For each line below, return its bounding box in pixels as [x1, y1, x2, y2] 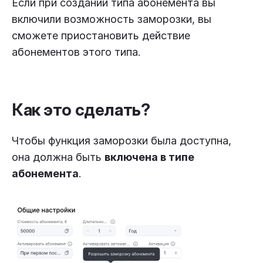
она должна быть [12, 151, 104, 163]
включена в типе [104, 151, 194, 163]
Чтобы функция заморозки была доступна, [12, 134, 231, 147]
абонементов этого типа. [12, 46, 141, 58]
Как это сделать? [12, 100, 150, 120]
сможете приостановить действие [12, 29, 190, 42]
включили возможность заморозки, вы [12, 13, 211, 25]
